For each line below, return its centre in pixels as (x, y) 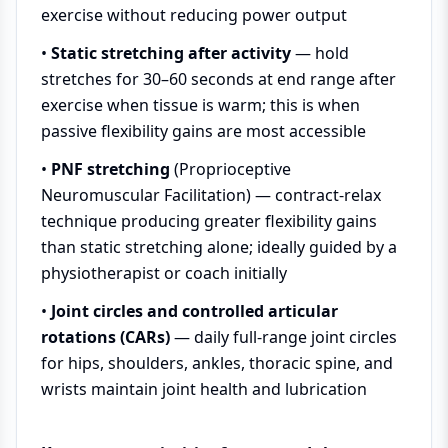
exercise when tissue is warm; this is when (200, 105)
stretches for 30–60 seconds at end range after (218, 79)
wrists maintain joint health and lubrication (204, 389)
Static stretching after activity (171, 53)
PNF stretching (110, 169)
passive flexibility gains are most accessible (203, 131)
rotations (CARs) (105, 337)
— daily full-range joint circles (283, 337)
